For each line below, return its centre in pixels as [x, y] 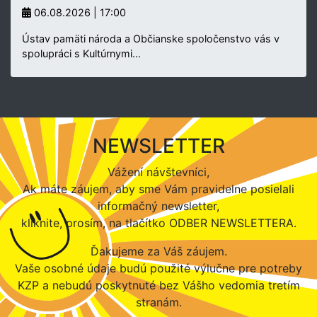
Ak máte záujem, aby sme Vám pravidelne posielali [158, 189]
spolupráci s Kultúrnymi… [81, 53]
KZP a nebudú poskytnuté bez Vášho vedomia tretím [158, 285]
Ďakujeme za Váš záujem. [158, 251]
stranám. [158, 302]
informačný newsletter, [158, 206]
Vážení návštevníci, [158, 172]
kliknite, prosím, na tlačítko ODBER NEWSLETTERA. [158, 223]
